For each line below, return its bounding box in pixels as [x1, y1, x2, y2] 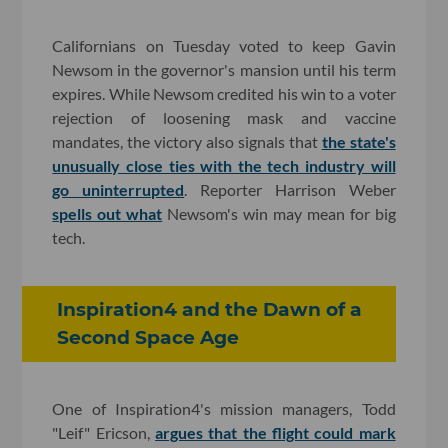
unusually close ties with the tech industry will [52, 156, 396, 175]
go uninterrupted [52, 180, 185, 199]
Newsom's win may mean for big [162, 204, 396, 223]
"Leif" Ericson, [52, 422, 156, 442]
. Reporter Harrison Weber [184, 180, 396, 199]
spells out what [52, 204, 163, 223]
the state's [321, 132, 396, 151]
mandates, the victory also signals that [52, 132, 322, 151]
